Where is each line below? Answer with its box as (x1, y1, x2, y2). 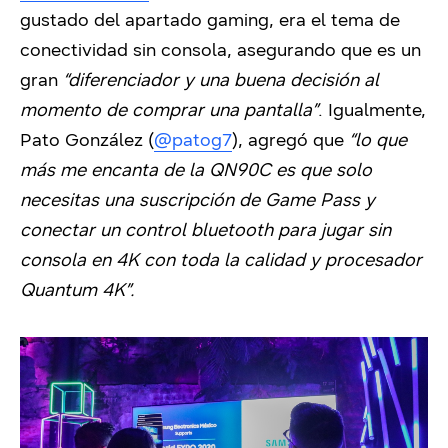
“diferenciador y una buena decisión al (63, 68, 379, 91)
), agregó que (232, 128, 349, 151)
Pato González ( (20, 128, 154, 151)
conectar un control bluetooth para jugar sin (20, 218, 391, 241)
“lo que (349, 128, 407, 151)
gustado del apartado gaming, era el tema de (20, 8, 400, 31)
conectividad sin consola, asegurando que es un (20, 38, 421, 61)
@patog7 (154, 128, 232, 151)
